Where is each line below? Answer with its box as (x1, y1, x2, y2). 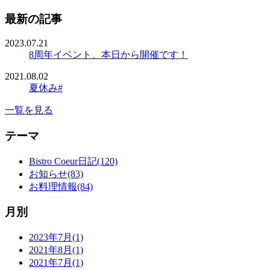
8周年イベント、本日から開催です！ (29, 49, 188, 60)
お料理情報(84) (29, 181, 93, 192)
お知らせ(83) (29, 168, 83, 179)
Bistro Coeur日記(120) (29, 155, 118, 166)
